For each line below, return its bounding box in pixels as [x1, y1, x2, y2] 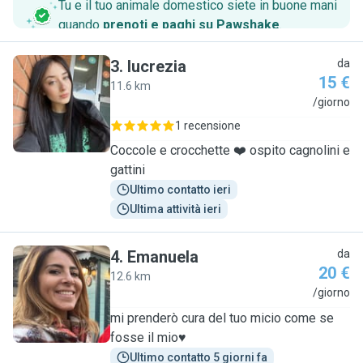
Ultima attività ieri [130, 203, 221, 216]
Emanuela [127, 247, 199, 267]
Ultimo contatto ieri [130, 183, 231, 196]
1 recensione [175, 119, 241, 132]
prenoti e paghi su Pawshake [103, 17, 280, 32]
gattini [110, 162, 145, 177]
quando [58, 17, 103, 32]
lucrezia [127, 57, 186, 76]
